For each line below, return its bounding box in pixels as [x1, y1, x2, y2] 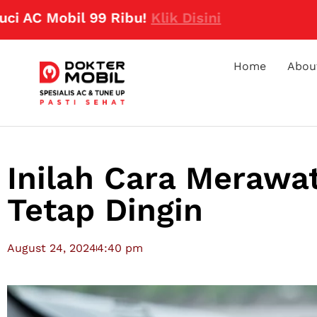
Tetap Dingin [7, 191, 203, 229]
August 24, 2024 [7, 241, 96, 255]
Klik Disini [110, 9, 180, 26]
